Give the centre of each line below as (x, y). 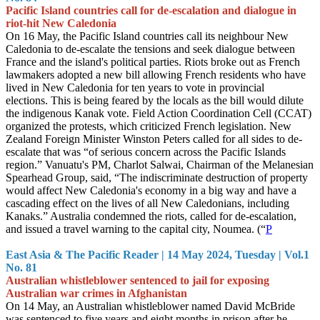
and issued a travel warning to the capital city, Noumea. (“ (136, 229)
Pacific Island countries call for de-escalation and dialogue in (151, 10)
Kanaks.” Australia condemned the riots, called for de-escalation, (151, 216)
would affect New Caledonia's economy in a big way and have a (151, 190)
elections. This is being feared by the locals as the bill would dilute (155, 100)
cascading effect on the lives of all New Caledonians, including (147, 203)
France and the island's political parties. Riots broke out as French (153, 62)
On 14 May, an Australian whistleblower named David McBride (150, 306)
